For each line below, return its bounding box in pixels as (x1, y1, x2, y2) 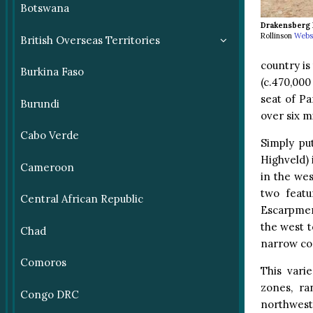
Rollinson (260, 31, 292, 41)
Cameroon (20, 160, 74, 174)
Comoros (20, 256, 66, 270)
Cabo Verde (20, 129, 79, 143)
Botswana (20, 1, 69, 15)
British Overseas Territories (20, 33, 160, 47)
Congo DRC (20, 287, 79, 301)
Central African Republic (20, 192, 143, 206)
